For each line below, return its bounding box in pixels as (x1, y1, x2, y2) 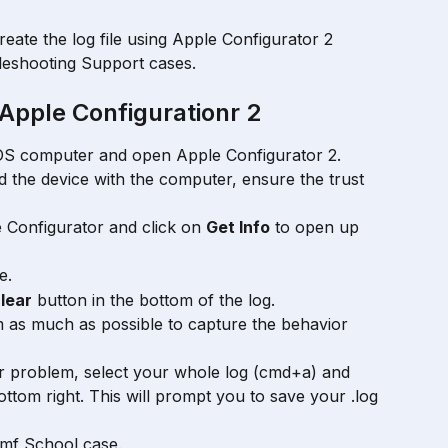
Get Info (206, 217, 270, 238)
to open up (270, 217, 364, 238)
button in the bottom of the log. (32, 289, 275, 310)
